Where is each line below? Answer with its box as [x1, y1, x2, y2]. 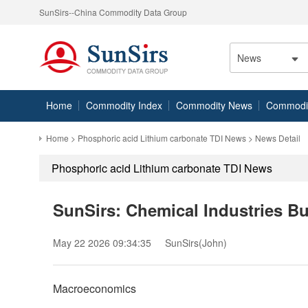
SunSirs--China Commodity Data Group [39, 6, 187, 18]
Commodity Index [86, 98, 162, 112]
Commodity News [176, 98, 252, 112]
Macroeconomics [53, 280, 136, 296]
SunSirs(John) [165, 236, 227, 250]
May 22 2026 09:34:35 [53, 236, 151, 250]
